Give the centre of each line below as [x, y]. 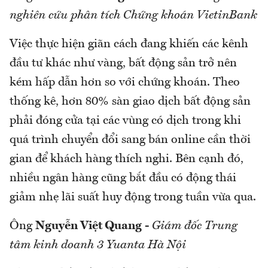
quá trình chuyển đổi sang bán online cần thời [130, 140]
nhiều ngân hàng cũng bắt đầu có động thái [123, 178]
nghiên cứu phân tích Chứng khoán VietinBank [133, 15]
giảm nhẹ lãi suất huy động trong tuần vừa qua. [133, 197]
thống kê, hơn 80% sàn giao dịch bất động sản [130, 101]
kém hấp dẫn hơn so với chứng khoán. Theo [125, 82]
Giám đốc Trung [195, 226]
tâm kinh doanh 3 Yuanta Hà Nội [98, 245]
